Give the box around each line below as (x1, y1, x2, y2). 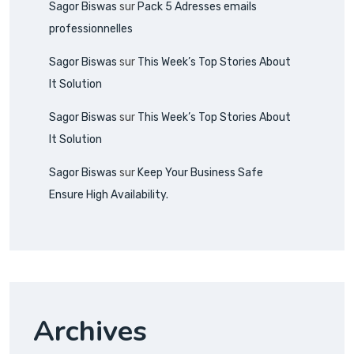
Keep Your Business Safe (137, 165, 263, 179)
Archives (33, 311, 147, 351)
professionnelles (49, 21, 133, 36)
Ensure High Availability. (49, 187, 168, 201)
